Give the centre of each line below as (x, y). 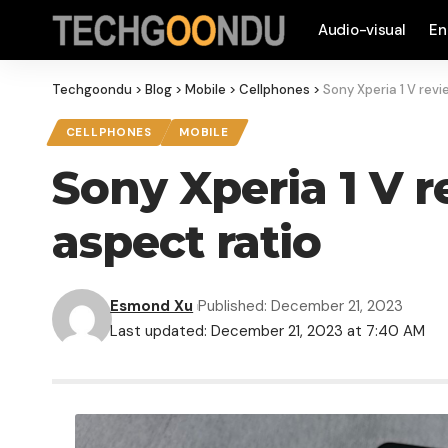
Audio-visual (362, 30)
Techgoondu (92, 89)
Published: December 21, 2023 (300, 306)
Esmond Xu (152, 306)
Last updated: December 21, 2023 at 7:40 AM (268, 331)
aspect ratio (186, 242)
